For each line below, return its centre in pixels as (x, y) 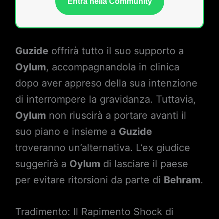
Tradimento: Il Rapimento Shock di (94, 212)
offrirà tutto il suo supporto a (116, 51)
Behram (182, 180)
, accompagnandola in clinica (112, 67)
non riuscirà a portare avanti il (116, 115)
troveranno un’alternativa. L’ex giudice (102, 148)
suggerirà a (42, 164)
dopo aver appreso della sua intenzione (106, 83)
